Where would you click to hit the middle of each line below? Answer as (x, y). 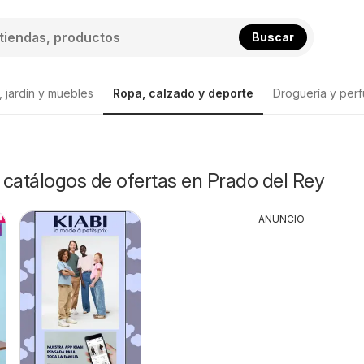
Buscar (273, 37)
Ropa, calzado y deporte (183, 93)
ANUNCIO (282, 219)
